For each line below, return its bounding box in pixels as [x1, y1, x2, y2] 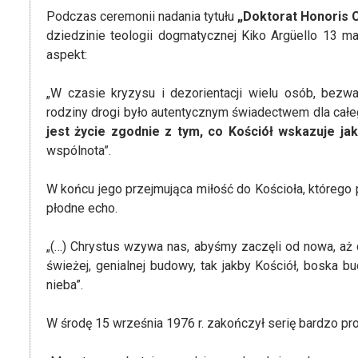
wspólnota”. [46, 143, 111, 158]
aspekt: [46, 47, 87, 62]
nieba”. [46, 277, 83, 292]
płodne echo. [46, 201, 117, 216]
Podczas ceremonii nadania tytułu [46, 9, 237, 24]
